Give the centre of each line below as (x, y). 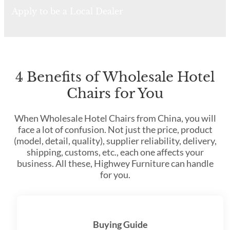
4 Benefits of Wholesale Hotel (115, 77)
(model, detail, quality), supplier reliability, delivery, (115, 141)
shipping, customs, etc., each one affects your (115, 152)
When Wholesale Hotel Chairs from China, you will (115, 118)
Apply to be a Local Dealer (68, 12)
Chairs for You (115, 93)
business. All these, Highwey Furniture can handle (115, 164)
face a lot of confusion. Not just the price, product (115, 130)
